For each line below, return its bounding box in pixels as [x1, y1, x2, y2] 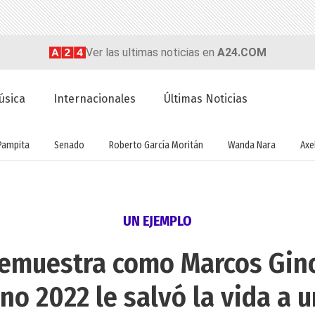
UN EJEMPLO [123, 212, 192, 230]
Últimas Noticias [164, 92, 248, 106]
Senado [53, 139, 84, 151]
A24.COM [217, 45, 266, 59]
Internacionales [53, 92, 136, 106]
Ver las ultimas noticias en [85, 45, 217, 59]
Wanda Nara [227, 139, 276, 151]
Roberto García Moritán [108, 139, 203, 151]
